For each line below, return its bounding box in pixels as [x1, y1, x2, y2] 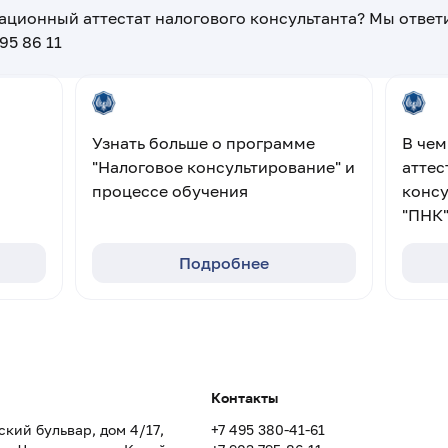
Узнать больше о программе [91, 133, 315, 153]
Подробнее [178, 253, 269, 273]
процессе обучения [91, 181, 248, 201]
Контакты [210, 389, 278, 406]
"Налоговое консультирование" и [91, 157, 355, 177]
